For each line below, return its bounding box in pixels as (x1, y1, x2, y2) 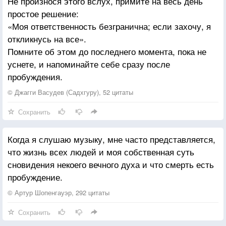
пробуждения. (8, 70, 63, 83)
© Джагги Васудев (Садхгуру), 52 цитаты (8, 87, 133, 97)
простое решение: (8, 7, 79, 20)
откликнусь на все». (8, 32, 86, 45)
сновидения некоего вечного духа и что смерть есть (8, 157, 214, 171)
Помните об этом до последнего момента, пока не (8, 44, 206, 58)
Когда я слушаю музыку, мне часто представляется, (8, 132, 215, 145)
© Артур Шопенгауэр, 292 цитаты (8, 187, 109, 197)
